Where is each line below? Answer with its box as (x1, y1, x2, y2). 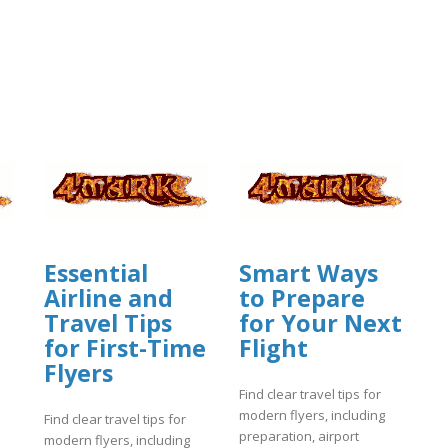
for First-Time (44, 331, 206, 364)
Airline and (44, 281, 173, 314)
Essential (44, 256, 148, 289)
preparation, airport (239, 427, 359, 446)
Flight (239, 331, 308, 364)
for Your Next (239, 306, 402, 339)
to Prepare (239, 281, 365, 314)
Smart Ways (239, 256, 378, 289)
